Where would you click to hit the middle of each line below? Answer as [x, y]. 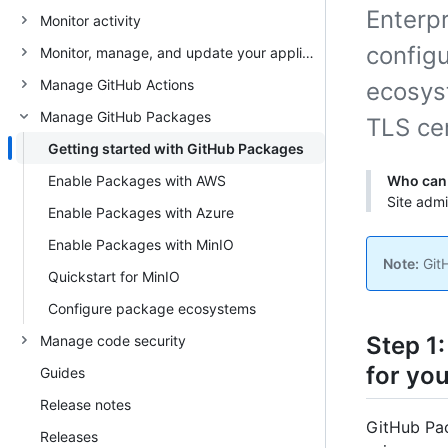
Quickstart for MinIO [114, 276]
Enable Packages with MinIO [141, 244]
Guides [62, 372]
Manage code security [113, 340]
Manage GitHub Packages [125, 116]
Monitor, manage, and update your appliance [308, 52]
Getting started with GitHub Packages [176, 148]
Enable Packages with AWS [137, 180]
